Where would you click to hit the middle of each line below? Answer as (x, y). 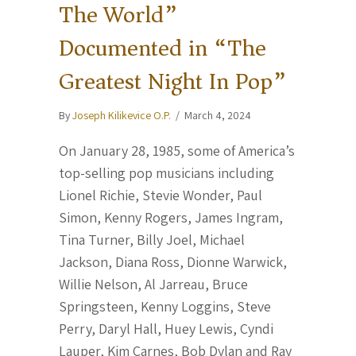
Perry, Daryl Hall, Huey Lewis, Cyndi (166, 329)
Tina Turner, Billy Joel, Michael (152, 240)
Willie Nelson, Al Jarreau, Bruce (153, 284)
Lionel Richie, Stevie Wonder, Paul (161, 195)
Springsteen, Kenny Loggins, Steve (165, 306)
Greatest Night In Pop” (173, 81)
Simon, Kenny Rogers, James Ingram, (171, 217)
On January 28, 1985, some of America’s (177, 151)
